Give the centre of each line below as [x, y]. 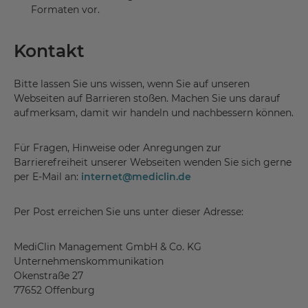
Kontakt [49, 51]
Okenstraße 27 [48, 276]
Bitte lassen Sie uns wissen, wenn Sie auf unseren [132, 84]
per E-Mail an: [47, 177]
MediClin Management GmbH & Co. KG [108, 247]
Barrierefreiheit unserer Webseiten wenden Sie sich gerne [153, 163]
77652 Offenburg [54, 290]
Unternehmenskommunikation [89, 262]
